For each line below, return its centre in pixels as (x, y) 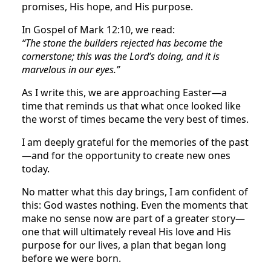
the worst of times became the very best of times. (135, 119)
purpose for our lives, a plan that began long (124, 245)
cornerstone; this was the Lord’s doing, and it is (121, 56)
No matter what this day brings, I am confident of (135, 191)
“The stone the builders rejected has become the (122, 43)
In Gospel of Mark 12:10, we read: (98, 29)
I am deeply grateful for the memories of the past (135, 142)
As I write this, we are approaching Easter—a (124, 92)
